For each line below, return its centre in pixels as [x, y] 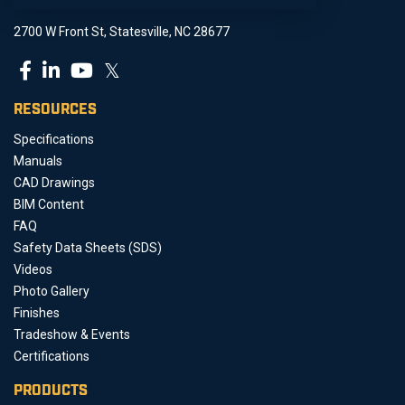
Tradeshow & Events [72, 334]
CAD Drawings [54, 182]
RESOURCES [55, 109]
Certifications [52, 356]
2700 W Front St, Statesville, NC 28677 [122, 31]
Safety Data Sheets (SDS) [88, 247]
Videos [33, 269]
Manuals [38, 160]
